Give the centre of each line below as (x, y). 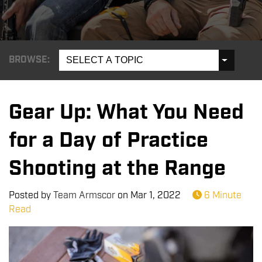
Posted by (31, 196)
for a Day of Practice (108, 141)
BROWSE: (29, 60)
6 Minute (222, 196)
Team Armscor (84, 196)
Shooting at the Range (117, 169)
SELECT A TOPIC (105, 60)
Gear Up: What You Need (126, 113)
